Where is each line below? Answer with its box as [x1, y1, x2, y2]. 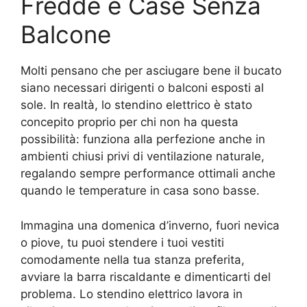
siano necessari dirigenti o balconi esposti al [21, 81, 264, 95]
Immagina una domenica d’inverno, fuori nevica [21, 218, 280, 232]
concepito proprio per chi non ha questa [21, 115, 238, 129]
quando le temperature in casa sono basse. [21, 184, 260, 197]
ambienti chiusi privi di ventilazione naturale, [21, 149, 265, 163]
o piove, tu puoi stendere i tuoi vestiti [21, 235, 224, 249]
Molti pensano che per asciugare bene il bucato [21, 64, 282, 77]
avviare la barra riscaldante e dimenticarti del [21, 269, 271, 284]
